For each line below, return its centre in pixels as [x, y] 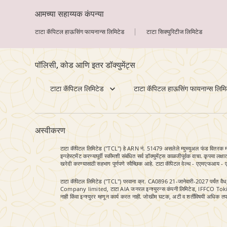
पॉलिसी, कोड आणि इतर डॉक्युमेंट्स [85, 65]
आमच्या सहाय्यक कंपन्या [69, 14]
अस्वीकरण [50, 130]
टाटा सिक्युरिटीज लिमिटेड [174, 32]
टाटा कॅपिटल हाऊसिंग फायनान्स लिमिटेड [80, 32]
